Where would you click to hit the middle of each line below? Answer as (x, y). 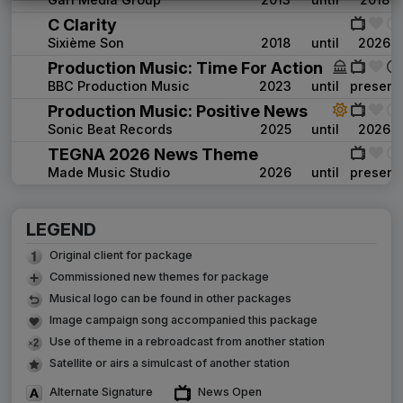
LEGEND (61, 229)
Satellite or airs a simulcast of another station (170, 363)
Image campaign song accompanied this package (184, 319)
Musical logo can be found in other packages (170, 298)
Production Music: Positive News (178, 111)
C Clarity (82, 25)
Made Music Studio (109, 172)
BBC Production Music (119, 86)
